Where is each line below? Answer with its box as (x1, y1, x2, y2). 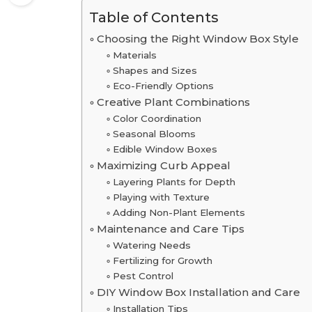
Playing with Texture (112, 192, 210, 203)
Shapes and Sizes (112, 65, 197, 77)
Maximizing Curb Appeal (97, 159, 231, 173)
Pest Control (112, 270, 173, 282)
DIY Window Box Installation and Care (97, 286, 301, 299)
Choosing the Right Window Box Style (97, 32, 299, 46)
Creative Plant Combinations (97, 95, 251, 109)
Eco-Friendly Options (112, 80, 214, 92)
